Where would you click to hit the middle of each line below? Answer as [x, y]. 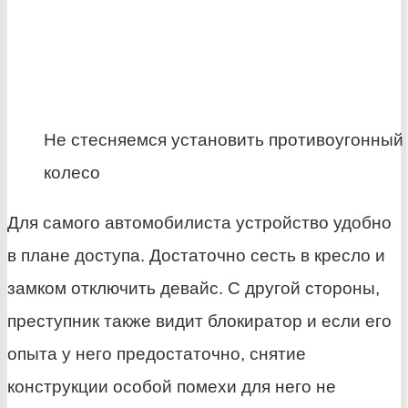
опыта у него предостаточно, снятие [157, 354]
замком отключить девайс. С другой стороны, [194, 289]
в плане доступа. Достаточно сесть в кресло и [196, 256]
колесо [72, 173]
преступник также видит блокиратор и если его [199, 321]
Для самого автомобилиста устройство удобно [199, 223]
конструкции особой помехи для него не [172, 387]
